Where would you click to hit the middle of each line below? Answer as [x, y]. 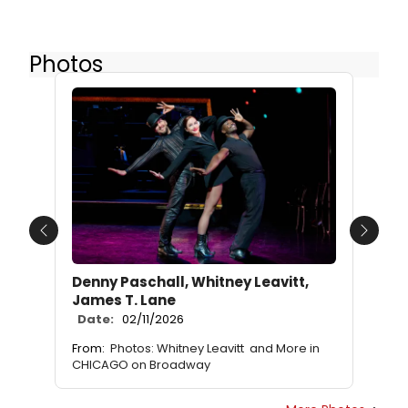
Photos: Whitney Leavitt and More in [215, 348]
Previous [72, 240]
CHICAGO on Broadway [141, 364]
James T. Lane [124, 300]
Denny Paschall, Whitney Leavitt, [190, 281]
